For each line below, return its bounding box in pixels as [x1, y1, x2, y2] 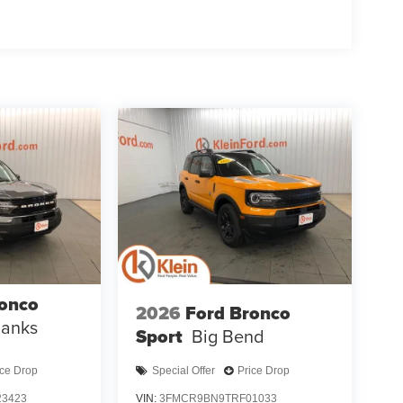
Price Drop [237, 364, 290, 378]
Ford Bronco [184, 300, 291, 327]
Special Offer [151, 364, 215, 378]
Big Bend [191, 323, 264, 350]
